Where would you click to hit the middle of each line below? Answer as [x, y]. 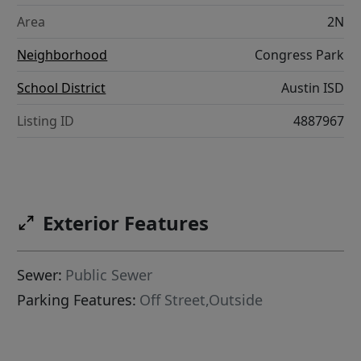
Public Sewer [109, 275]
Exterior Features [126, 223]
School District [62, 88]
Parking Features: [77, 300]
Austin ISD [312, 88]
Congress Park [299, 55]
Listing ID [46, 121]
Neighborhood [62, 55]
